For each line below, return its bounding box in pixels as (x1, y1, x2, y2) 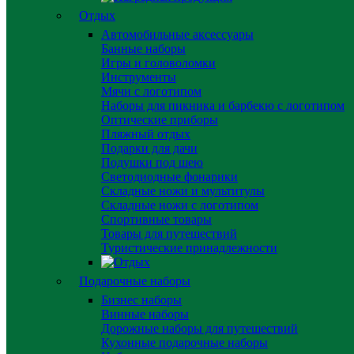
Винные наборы (101, 307, 189, 321)
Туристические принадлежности (101, 241, 277, 254)
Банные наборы (101, 42, 186, 55)
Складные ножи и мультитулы (101, 184, 265, 198)
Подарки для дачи (101, 141, 198, 155)
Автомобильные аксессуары (101, 28, 254, 41)
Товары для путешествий (101, 227, 237, 240)
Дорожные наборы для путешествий (101, 322, 298, 335)
